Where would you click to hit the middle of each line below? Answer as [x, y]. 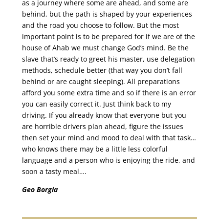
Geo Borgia [40, 189]
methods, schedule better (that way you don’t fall [102, 70]
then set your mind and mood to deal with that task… [109, 138]
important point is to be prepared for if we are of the [108, 36]
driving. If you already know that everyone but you [104, 115]
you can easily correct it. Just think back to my [96, 104]
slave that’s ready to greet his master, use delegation [108, 59]
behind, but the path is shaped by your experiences [107, 14]
